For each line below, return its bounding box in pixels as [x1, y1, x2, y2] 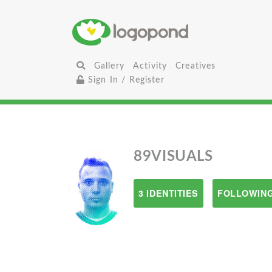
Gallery [93, 61, 124, 70]
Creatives [175, 61, 216, 70]
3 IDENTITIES [138, 187, 199, 199]
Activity [132, 61, 168, 70]
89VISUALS [134, 149, 213, 164]
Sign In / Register [84, 75, 165, 84]
